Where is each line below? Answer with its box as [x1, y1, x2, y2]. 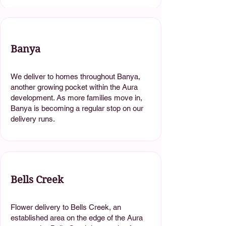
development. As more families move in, [11, 93, 142, 102]
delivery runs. [11, 114, 55, 123]
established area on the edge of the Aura [11, 213, 143, 222]
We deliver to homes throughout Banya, [11, 72, 140, 81]
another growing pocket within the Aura [11, 82, 138, 91]
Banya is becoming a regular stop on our [11, 103, 143, 112]
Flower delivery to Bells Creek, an [11, 202, 121, 211]
